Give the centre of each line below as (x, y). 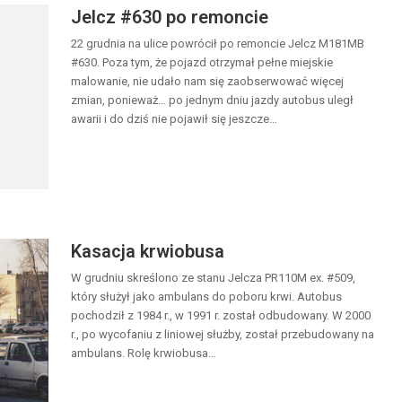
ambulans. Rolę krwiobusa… (144, 353)
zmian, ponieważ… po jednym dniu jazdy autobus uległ (212, 100)
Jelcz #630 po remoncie (170, 17)
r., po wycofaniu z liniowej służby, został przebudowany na (223, 334)
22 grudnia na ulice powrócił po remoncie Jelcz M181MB (218, 44)
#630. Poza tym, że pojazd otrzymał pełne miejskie (202, 62)
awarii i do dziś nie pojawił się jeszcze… (174, 119)
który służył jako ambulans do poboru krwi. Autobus (206, 296)
